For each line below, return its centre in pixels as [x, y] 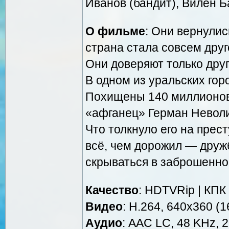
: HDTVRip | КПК [182, 190]
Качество [112, 190]
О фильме [115, 31]
